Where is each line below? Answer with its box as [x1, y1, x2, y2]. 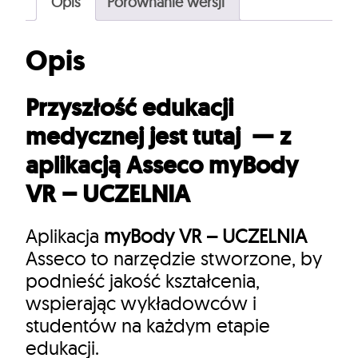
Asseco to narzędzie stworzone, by [26, 245, 322, 270]
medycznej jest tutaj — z [26, 120, 291, 152]
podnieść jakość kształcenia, [26, 268, 260, 292]
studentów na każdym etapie [26, 312, 270, 337]
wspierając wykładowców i [26, 290, 257, 315]
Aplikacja [26, 223, 104, 248]
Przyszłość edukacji [26, 91, 233, 123]
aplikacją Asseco [26, 149, 209, 181]
